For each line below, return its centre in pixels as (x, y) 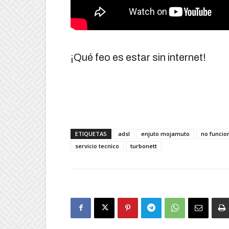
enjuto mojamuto (165, 133)
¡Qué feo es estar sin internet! (138, 57)
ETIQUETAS (91, 133)
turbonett (144, 146)
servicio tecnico (97, 146)
